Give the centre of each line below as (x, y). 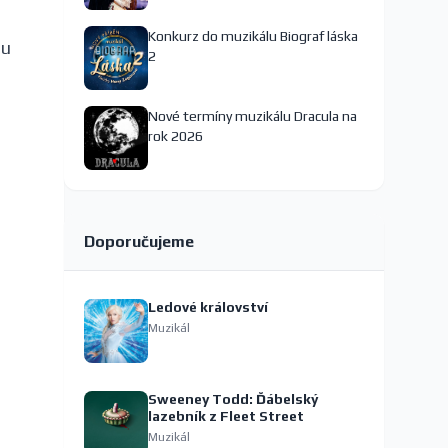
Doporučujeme (139, 241)
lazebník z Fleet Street (226, 415)
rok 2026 (175, 135)
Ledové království (208, 306)
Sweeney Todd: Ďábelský (233, 398)
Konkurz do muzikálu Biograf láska (253, 35)
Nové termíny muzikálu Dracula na (252, 115)
